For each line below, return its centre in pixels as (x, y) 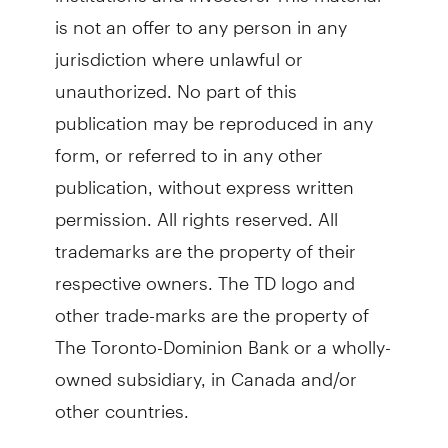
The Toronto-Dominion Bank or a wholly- (222, 338)
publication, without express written (204, 178)
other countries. (121, 402)
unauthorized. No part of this (175, 82)
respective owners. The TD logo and (204, 274)
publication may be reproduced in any (213, 114)
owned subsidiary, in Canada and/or (205, 370)
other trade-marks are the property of (211, 306)
